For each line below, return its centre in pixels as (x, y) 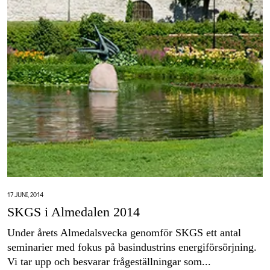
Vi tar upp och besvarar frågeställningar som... (109, 262)
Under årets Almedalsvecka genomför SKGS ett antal (124, 233)
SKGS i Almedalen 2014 (74, 212)
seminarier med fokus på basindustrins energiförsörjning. (132, 247)
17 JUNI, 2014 (25, 195)
